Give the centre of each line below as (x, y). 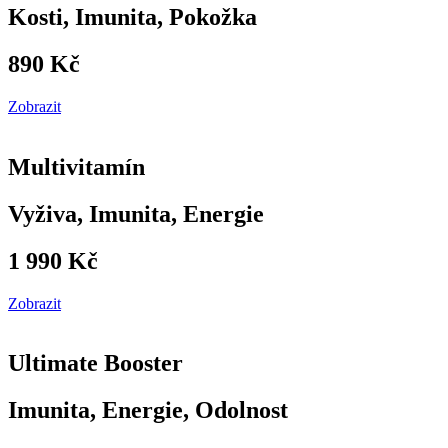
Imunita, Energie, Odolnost (148, 410)
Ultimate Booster (95, 363)
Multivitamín (76, 166)
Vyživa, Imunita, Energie (136, 213)
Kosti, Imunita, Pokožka (132, 16)
